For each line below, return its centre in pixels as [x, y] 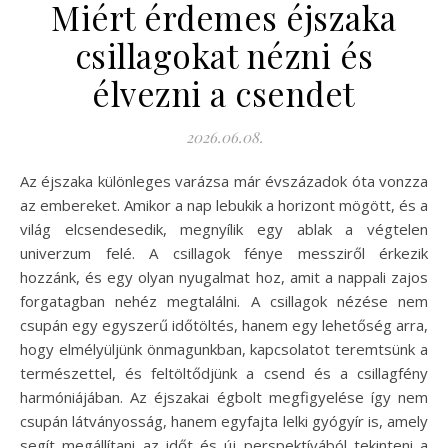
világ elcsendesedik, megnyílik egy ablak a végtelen [224, 228]
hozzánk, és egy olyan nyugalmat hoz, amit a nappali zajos [224, 276]
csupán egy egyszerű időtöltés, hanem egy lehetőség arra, [224, 324]
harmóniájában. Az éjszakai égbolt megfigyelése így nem [224, 396]
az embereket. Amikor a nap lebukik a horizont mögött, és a [224, 204]
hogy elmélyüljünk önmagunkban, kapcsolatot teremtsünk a [224, 348]
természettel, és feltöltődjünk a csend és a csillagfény [224, 372]
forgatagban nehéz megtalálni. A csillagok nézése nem [224, 300]
